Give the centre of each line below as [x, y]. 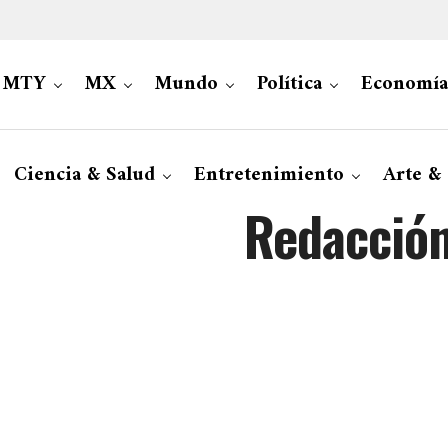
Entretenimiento [268, 175]
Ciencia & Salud [84, 175]
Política [289, 84]
